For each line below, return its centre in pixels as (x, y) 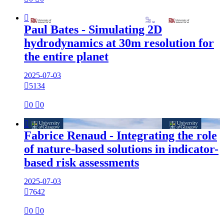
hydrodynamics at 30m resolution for (119, 43)
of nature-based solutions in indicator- (121, 149)
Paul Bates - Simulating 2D (93, 30)
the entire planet (66, 57)
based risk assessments (81, 163)
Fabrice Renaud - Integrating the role (120, 136)
